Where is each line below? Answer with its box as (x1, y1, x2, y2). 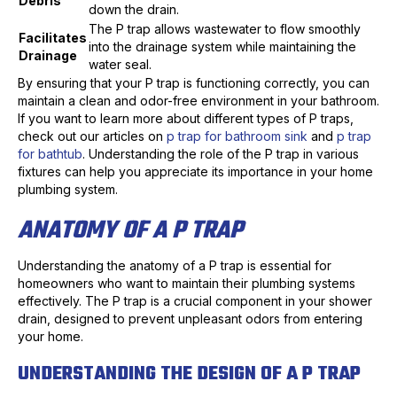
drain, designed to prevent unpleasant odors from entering (18, 311, 362, 327)
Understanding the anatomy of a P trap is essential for (18, 258, 331, 274)
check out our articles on (18, 128, 167, 144)
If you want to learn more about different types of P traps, (18, 111, 354, 127)
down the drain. (89, 2, 179, 18)
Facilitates (19, 30, 87, 46)
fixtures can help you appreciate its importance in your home (18, 164, 373, 180)
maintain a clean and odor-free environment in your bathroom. (18, 93, 379, 109)
